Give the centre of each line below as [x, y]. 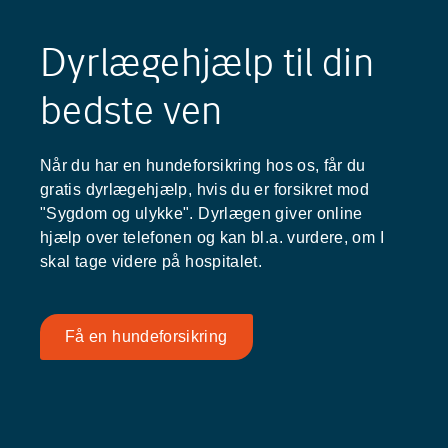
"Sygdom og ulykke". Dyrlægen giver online [201, 213]
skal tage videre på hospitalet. [151, 261]
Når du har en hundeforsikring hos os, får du [203, 165]
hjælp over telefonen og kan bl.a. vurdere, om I [212, 237]
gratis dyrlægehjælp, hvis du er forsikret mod [205, 189]
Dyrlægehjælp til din [207, 61]
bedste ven [131, 109]
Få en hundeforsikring [146, 336]
